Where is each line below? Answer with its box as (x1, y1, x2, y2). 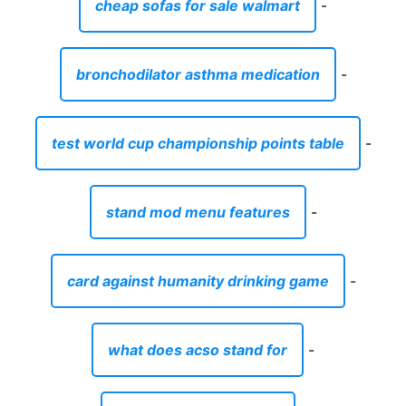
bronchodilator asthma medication (75, 64, 320, 83)
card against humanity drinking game (66, 271, 329, 290)
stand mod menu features (105, 202, 290, 221)
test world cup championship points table (51, 133, 344, 152)
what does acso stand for (108, 340, 287, 359)
